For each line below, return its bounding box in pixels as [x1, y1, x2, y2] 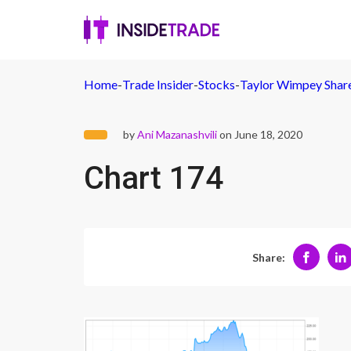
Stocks [198, 77, 235, 92]
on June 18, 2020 [217, 128, 302, 141]
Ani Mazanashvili [137, 128, 217, 141]
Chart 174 [84, 160, 223, 197]
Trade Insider [122, 77, 194, 92]
